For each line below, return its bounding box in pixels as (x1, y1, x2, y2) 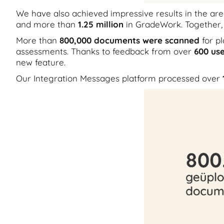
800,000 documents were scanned (59, 35, 199, 45)
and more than (16, 19, 78, 29)
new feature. (16, 57, 65, 67)
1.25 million (78, 19, 123, 29)
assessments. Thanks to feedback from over (16, 46, 194, 56)
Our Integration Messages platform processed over (16, 73, 222, 83)
